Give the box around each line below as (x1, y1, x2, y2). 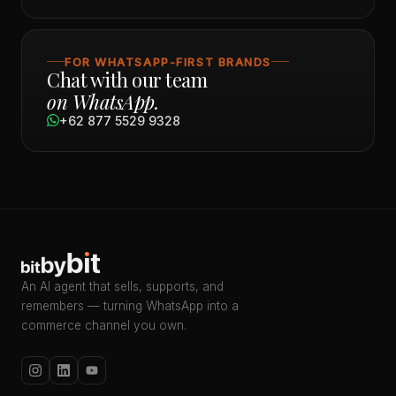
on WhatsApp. (47, 88, 158, 115)
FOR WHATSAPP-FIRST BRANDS (65, 54, 271, 69)
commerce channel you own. (21, 317, 187, 332)
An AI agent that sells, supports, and (21, 278, 224, 293)
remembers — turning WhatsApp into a (21, 298, 239, 313)
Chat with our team (47, 65, 207, 93)
